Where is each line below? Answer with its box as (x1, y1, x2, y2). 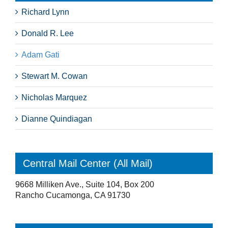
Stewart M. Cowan (21, 71, 88, 80)
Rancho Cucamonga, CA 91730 (15, 190, 130, 199)
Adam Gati (21, 50, 60, 59)
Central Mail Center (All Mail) (23, 157, 153, 169)
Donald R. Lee (21, 28, 74, 38)
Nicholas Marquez (21, 93, 87, 102)
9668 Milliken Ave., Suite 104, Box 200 (15, 180, 154, 189)
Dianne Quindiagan (21, 114, 92, 123)
